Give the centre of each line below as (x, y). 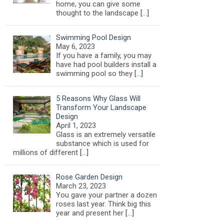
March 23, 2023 (81, 186)
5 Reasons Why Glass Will (98, 98)
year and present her (91, 213)
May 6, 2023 (76, 46)
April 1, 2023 (76, 125)
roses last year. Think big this (104, 204)
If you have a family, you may (104, 55)
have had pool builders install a (106, 64)
